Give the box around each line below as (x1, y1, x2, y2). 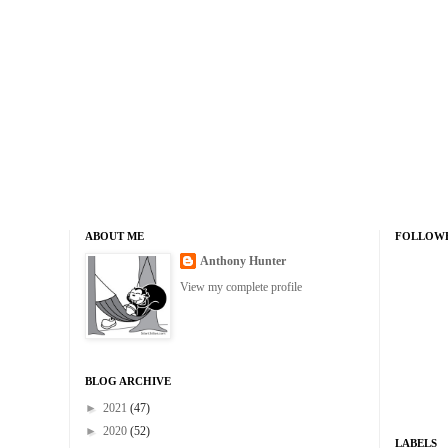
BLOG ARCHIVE (85, 375, 171, 388)
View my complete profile (180, 280, 302, 295)
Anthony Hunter (200, 254, 286, 269)
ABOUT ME (85, 230, 144, 243)
